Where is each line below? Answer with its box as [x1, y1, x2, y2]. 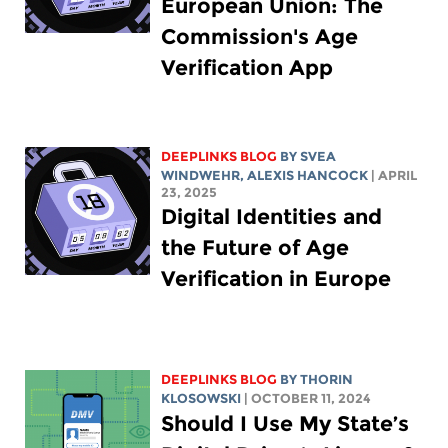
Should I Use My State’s [161, 411, 410, 437]
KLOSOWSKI [161, 391, 242, 407]
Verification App [161, 55, 334, 81]
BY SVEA [280, 149, 337, 165]
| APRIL [371, 168, 418, 184]
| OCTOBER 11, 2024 [244, 391, 372, 407]
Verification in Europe [161, 266, 392, 292]
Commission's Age [161, 24, 359, 50]
